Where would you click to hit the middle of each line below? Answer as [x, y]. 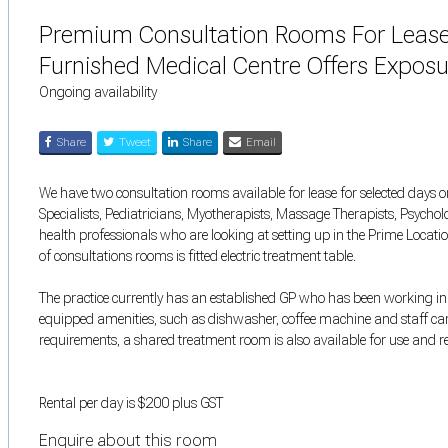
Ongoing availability [98, 91]
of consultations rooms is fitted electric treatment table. [197, 255]
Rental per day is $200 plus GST [131, 402]
